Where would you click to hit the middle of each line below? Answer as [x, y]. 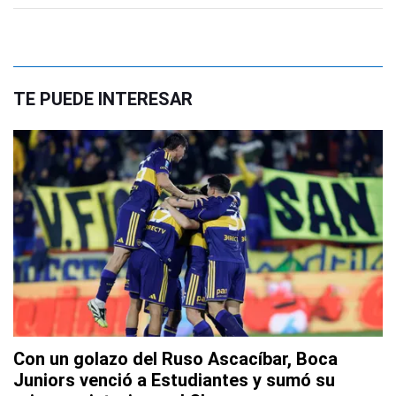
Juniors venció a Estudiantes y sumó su [174, 381]
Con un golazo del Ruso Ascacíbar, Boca [175, 359]
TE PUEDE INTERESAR [103, 99]
